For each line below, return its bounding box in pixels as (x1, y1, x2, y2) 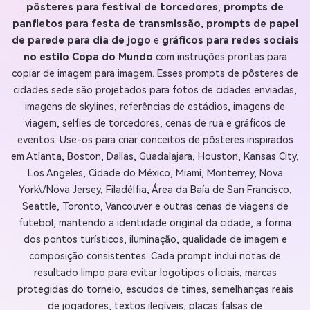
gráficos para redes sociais (161, 34, 299, 46)
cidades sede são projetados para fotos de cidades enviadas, (13, 84, 297, 96)
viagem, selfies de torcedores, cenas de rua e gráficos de (24, 117, 286, 129)
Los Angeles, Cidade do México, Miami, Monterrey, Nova (27, 167, 283, 179)
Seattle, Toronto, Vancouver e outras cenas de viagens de (21, 200, 289, 212)
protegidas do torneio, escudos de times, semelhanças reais (17, 283, 293, 295)
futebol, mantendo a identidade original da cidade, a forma (19, 217, 291, 229)
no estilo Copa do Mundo (23, 51, 153, 63)
